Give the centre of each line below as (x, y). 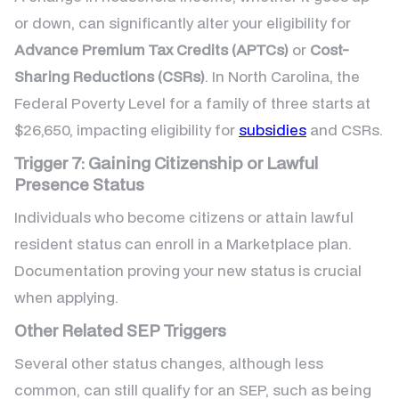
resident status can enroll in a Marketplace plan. (183, 244)
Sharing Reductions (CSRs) (110, 77)
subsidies (273, 130)
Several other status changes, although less (169, 363)
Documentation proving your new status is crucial (188, 271)
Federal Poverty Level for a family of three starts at (192, 103)
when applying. (66, 297)
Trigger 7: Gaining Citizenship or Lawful (166, 163)
